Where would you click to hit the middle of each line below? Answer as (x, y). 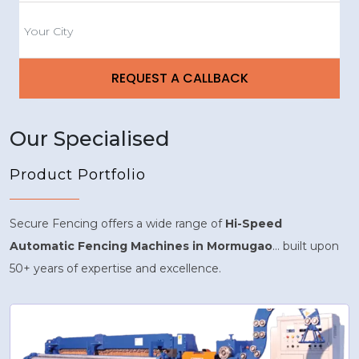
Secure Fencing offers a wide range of (117, 223)
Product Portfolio (78, 174)
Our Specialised (90, 138)
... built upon (306, 246)
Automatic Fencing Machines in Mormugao (141, 246)
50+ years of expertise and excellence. (115, 268)
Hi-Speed (254, 223)
